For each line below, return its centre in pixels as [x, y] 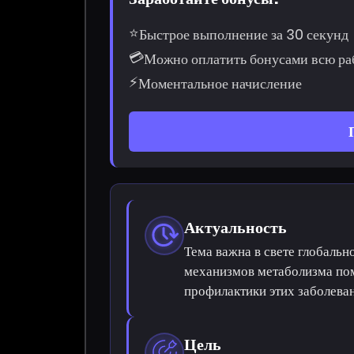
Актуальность [236, 227]
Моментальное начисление [220, 83]
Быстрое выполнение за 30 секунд [244, 34]
